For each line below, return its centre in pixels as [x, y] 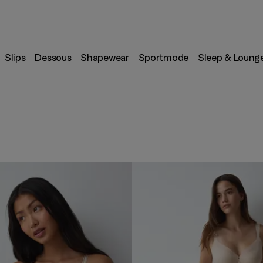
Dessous [53, 58]
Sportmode [163, 58]
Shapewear [105, 58]
